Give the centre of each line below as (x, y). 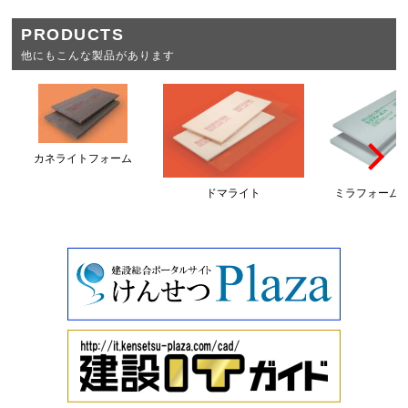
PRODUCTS (73, 35)
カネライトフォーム (82, 159)
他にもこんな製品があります (98, 56)
